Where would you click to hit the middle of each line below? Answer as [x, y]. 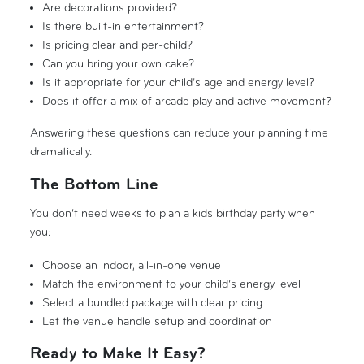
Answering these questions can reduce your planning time [180, 132]
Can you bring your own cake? [118, 63]
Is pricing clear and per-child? [117, 45]
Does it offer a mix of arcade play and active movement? [186, 101]
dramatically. [61, 151]
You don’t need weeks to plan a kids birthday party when [173, 213]
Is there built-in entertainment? [123, 26]
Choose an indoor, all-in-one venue [131, 265]
